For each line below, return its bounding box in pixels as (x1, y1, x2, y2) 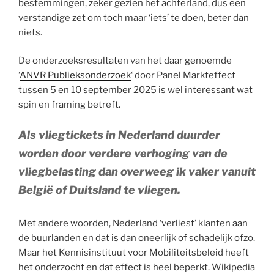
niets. (18, 26, 42, 38)
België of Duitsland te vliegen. (18, 183, 180, 196)
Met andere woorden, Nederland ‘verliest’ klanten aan (18, 217, 248, 229)
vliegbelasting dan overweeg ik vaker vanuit (18, 165, 256, 178)
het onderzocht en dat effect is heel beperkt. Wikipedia (18, 261, 255, 273)
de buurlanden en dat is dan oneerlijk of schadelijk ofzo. (18, 232, 255, 243)
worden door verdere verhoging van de (18, 146, 228, 160)
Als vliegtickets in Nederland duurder (18, 128, 220, 141)
